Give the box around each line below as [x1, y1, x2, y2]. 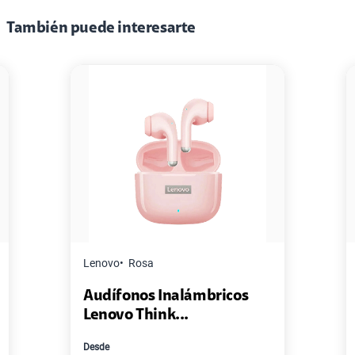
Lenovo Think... [83, 307, 189, 323]
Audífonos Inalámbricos [83, 288, 249, 304]
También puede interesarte [6, 20, 196, 36]
